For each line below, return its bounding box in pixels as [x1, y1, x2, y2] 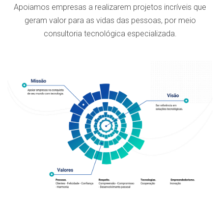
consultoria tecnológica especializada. [43, 29, 177, 39]
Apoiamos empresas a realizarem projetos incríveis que [14, 2, 206, 12]
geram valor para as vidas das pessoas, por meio [24, 16, 196, 26]
